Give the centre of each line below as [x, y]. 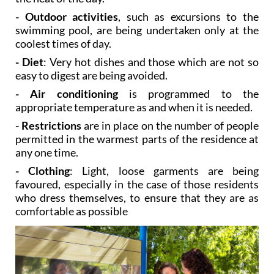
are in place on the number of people [170, 125]
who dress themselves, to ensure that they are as [137, 197]
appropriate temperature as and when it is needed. [134, 107]
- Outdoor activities [67, 16]
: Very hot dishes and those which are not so [151, 61]
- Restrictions [49, 125]
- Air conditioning [67, 93]
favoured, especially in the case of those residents [137, 184]
